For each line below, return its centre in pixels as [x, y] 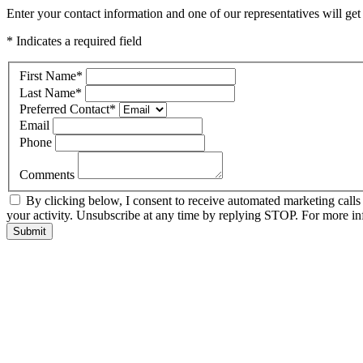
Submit [30, 231]
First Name [48, 75]
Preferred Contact [64, 109]
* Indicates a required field [74, 41]
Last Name [47, 92]
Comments [49, 174]
